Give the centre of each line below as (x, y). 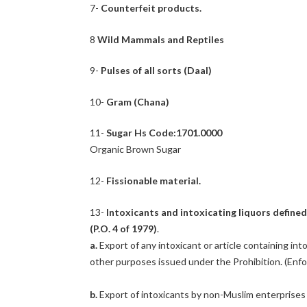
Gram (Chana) (138, 101)
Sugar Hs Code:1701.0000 (165, 133)
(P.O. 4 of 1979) (124, 228)
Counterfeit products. (151, 8)
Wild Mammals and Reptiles (161, 39)
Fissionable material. (154, 180)
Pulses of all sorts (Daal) (157, 71)
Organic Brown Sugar (136, 149)
